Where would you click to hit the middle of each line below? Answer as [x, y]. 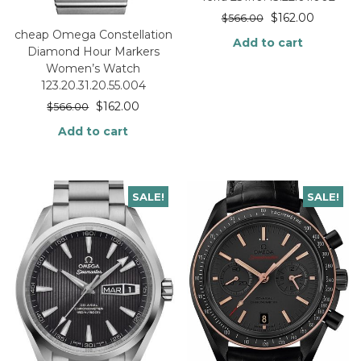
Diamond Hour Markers [93, 51]
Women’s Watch [93, 68]
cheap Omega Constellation [93, 34]
